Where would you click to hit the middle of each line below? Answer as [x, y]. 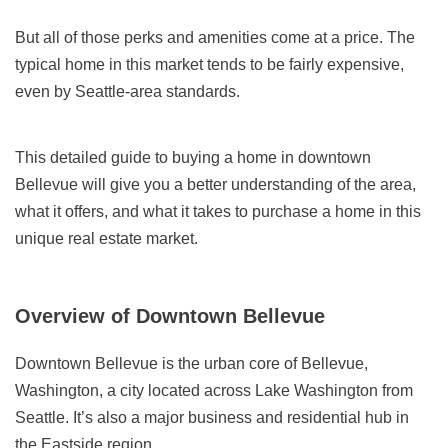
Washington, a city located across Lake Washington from [214, 391]
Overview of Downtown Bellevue [170, 316]
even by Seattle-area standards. [127, 92]
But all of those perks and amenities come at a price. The [215, 38]
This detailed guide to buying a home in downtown [193, 158]
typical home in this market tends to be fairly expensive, [209, 65]
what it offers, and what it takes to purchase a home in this [218, 212]
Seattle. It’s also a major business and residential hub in [212, 418]
